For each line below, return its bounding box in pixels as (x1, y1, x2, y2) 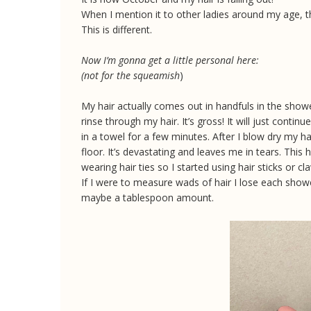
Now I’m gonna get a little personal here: (81, 53, 259, 67)
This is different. (81, 22, 155, 36)
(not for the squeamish (81, 68, 180, 82)
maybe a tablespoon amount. (81, 190, 217, 204)
